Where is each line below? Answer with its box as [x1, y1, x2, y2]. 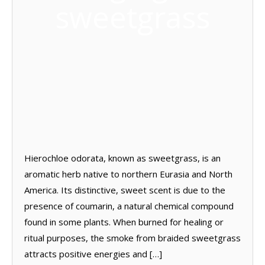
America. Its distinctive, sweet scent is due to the [24, 183, 225, 196]
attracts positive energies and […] [24, 247, 162, 260]
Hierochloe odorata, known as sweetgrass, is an [24, 151, 221, 164]
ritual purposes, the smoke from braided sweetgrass [24, 231, 241, 244]
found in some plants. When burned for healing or [24, 215, 224, 228]
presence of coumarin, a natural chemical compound [24, 199, 234, 212]
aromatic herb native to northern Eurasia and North [24, 167, 232, 180]
